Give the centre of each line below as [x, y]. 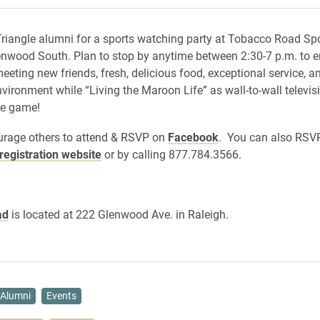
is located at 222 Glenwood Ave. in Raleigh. [118, 214]
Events [62, 295]
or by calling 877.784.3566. [171, 154]
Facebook [193, 137]
